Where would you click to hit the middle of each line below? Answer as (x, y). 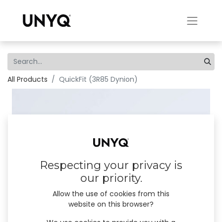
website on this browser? (111, 204)
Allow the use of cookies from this (111, 194)
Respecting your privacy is (111, 166)
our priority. (111, 178)
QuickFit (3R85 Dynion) (98, 79)
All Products (28, 79)
